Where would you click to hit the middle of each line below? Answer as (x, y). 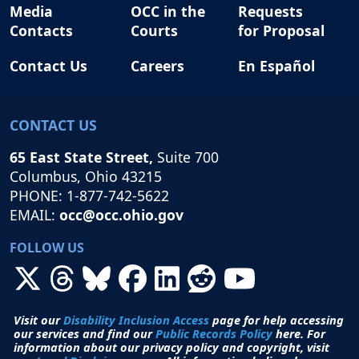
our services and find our (85, 333)
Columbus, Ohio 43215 (86, 177)
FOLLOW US (47, 248)
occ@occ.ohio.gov (121, 215)
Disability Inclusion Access (136, 319)
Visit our (38, 319)
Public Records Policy (214, 333)
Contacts (41, 31)
